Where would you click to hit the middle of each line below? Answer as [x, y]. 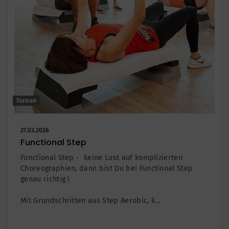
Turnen [26, 100]
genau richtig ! [45, 179]
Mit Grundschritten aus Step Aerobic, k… [91, 200]
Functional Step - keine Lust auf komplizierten [102, 157]
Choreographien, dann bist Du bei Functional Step [107, 168]
